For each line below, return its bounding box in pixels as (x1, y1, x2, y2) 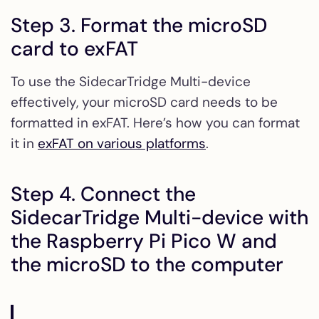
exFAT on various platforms (38, 135, 206, 153)
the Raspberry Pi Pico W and (11, 228, 277, 255)
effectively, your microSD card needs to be (11, 93, 278, 112)
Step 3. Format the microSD (11, 12, 267, 39)
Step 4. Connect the (11, 181, 196, 208)
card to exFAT (11, 36, 138, 63)
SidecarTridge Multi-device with (11, 204, 308, 231)
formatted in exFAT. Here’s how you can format (11, 114, 300, 132)
